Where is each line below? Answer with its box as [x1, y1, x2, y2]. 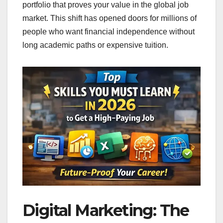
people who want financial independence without [22, 27, 195, 36]
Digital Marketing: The [22, 201, 189, 221]
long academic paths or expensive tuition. [22, 41, 168, 50]
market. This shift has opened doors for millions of [22, 14, 197, 23]
